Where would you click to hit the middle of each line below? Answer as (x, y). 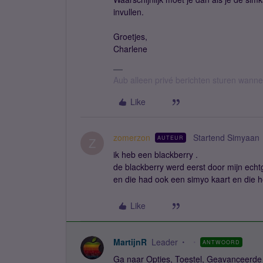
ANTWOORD (221, 242)
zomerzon (132, 137)
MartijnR (130, 242)
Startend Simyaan (226, 137)
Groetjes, (130, 36)
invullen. (129, 12)
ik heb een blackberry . (156, 154)
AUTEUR (171, 138)
